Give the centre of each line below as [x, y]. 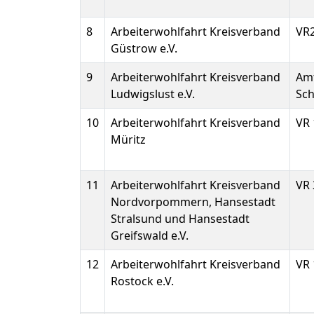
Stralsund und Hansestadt [180, 219]
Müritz [128, 139]
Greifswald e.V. [150, 235]
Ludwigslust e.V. [153, 94]
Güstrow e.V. [144, 48]
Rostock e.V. [142, 281]
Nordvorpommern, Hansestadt [193, 202]
